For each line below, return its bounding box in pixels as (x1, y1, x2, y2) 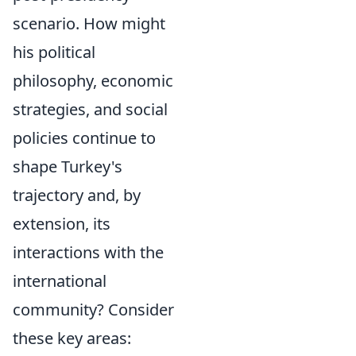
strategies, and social (13, 99, 168, 120)
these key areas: (13, 327, 131, 349)
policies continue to (13, 127, 156, 149)
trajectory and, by (13, 184, 141, 206)
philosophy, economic (13, 70, 173, 91)
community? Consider (13, 299, 174, 320)
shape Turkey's (13, 156, 122, 177)
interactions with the (13, 242, 164, 263)
